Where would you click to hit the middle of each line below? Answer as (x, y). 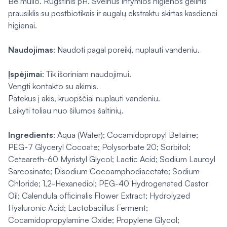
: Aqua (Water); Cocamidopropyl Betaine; (126, 135)
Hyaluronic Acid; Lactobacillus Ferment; (78, 208)
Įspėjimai (25, 74)
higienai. (23, 25)
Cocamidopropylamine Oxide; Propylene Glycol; (94, 220)
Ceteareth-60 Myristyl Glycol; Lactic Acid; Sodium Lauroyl (112, 159)
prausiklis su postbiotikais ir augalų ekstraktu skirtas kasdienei (113, 13)
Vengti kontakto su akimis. (53, 86)
